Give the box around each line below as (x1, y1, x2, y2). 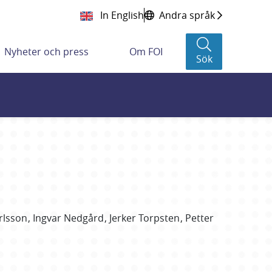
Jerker (109, 211, 136, 225)
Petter (185, 211, 214, 225)
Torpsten (138, 211, 180, 225)
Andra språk (159, 8, 215, 22)
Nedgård (63, 211, 104, 225)
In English (98, 8, 144, 22)
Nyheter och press (4, 45, 89, 58)
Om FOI (129, 45, 163, 58)
